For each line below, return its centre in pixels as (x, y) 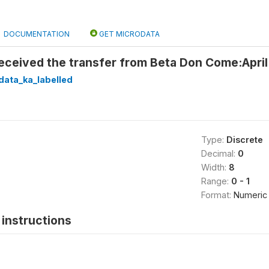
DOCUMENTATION (37, 34)
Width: (215, 167)
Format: (217, 195)
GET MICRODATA (128, 34)
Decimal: (219, 153)
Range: (216, 181)
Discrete (244, 140)
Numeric (250, 195)
